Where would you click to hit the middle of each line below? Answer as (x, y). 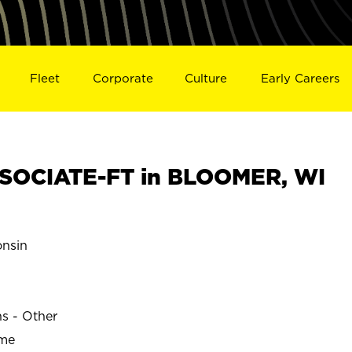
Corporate (123, 78)
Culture (206, 78)
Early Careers (301, 78)
